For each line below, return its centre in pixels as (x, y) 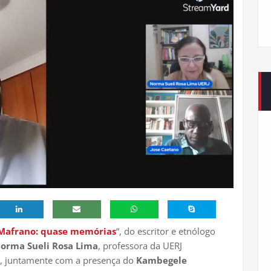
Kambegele (162, 260)
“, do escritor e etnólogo (166, 231)
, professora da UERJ (140, 245)
